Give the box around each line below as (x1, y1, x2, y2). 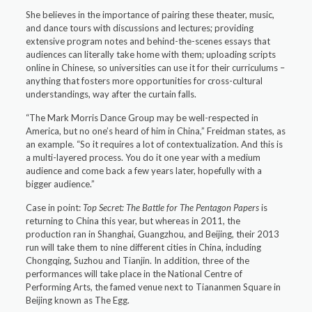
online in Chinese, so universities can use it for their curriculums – (26, 62, 286, 73)
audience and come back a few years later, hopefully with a (26, 165, 263, 176)
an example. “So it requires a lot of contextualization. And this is (26, 139, 283, 150)
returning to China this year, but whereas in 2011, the (26, 215, 241, 226)
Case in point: (26, 202, 84, 213)
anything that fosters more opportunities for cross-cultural (26, 75, 263, 86)
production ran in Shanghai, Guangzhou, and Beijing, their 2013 (26, 228, 280, 240)
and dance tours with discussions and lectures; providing (26, 22, 254, 33)
